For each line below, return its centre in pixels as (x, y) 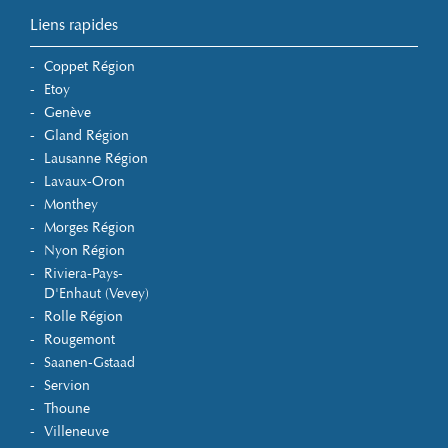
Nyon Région (84, 250)
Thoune (67, 408)
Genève (67, 112)
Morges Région (89, 227)
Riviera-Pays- (83, 273)
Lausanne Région (96, 158)
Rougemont (79, 339)
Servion (67, 385)
